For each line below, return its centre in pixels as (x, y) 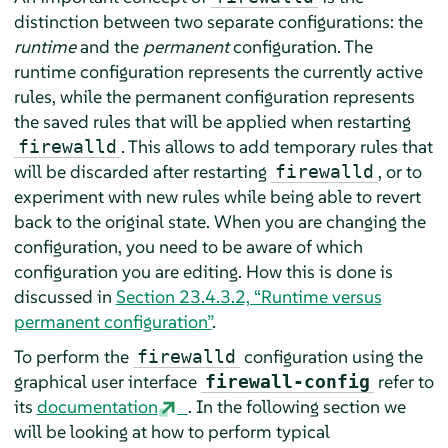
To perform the (73, 356)
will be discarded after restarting (142, 171)
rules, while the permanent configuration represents (214, 96)
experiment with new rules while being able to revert (217, 196)
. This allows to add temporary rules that (276, 146)
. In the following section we (296, 406)
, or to (399, 171)
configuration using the (331, 356)
